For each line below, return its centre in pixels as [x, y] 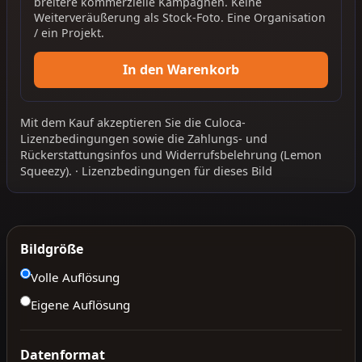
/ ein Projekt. [69, 33]
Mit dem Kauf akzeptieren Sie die [112, 122]
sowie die [158, 138]
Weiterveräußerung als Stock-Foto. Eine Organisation [180, 18]
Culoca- [225, 122]
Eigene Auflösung [80, 305]
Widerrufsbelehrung [221, 154]
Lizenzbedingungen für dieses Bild [177, 170]
